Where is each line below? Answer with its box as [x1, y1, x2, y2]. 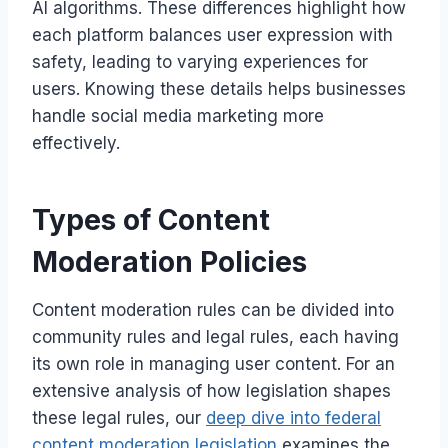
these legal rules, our [32, 407, 206, 428]
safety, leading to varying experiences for [32, 51, 368, 72]
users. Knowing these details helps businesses [32, 78, 406, 99]
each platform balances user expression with [32, 24, 393, 45]
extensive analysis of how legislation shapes [32, 380, 391, 401]
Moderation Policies [32, 244, 307, 279]
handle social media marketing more [32, 105, 324, 126]
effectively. [32, 132, 120, 153]
